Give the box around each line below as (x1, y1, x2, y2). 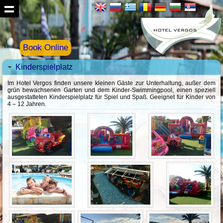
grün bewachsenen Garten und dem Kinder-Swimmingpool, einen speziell (7, 87, 216, 94)
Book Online (23, 43, 68, 52)
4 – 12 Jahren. (7, 101, 46, 108)
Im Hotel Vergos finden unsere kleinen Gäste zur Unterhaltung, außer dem (7, 80, 216, 87)
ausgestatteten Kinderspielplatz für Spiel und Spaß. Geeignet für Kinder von (7, 94, 216, 101)
